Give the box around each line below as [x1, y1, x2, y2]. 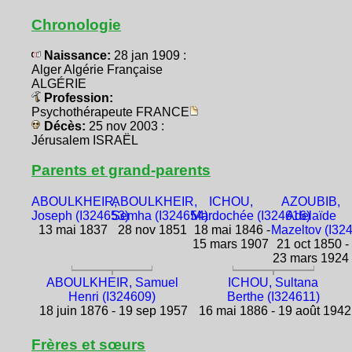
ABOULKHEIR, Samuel [46, 275, 178, 289]
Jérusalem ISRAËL [31, 134, 138, 148]
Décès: [41, 119, 89, 134]
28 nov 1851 [115, 222, 188, 236]
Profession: [41, 91, 113, 105]
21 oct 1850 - [273, 236, 349, 251]
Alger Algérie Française [31, 63, 163, 77]
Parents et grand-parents [31, 162, 211, 179]
